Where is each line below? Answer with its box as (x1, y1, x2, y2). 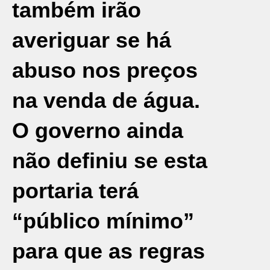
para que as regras (12, 239, 205, 263)
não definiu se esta (12, 148, 207, 173)
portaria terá (12, 178, 139, 203)
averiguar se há (12, 28, 171, 52)
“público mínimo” (12, 209, 194, 233)
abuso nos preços (12, 58, 198, 83)
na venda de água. (12, 88, 200, 113)
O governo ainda (12, 118, 183, 143)
